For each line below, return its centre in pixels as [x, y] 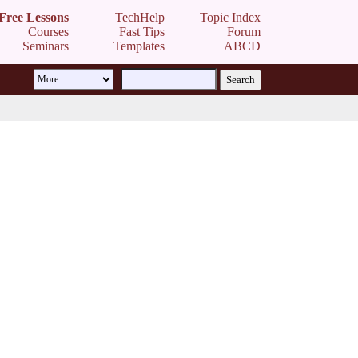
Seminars [46, 46]
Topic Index [230, 17]
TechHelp [140, 17]
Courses [48, 32]
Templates [139, 46]
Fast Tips [142, 32]
